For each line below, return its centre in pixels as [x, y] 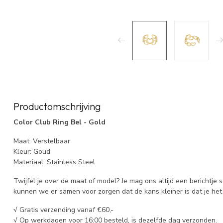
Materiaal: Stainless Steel [54, 162]
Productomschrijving [57, 106]
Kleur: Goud [32, 151]
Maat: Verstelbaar [42, 141]
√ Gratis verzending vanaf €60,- [63, 210]
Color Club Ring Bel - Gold [59, 122]
